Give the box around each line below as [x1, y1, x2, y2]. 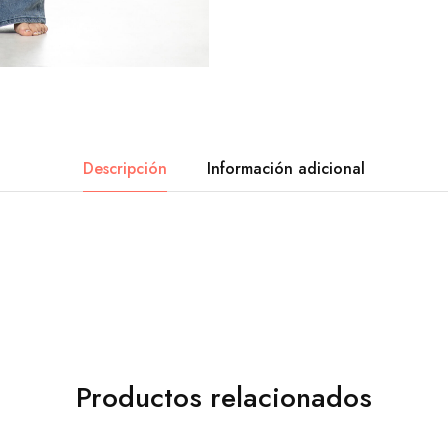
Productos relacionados [76, 376, 372, 418]
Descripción [83, 156, 167, 180]
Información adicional [207, 156, 365, 180]
